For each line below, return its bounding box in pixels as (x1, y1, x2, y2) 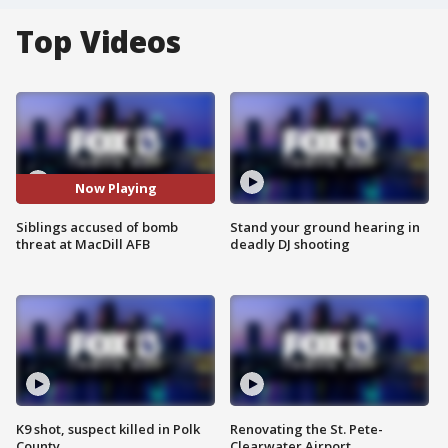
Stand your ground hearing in (230, 217, 420, 236)
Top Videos (16, 21, 181, 62)
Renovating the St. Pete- (230, 420, 383, 439)
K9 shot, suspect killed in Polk (16, 420, 200, 439)
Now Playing (74, 179, 157, 198)
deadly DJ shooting (230, 234, 350, 253)
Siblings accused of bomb (16, 217, 178, 236)
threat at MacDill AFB (16, 234, 150, 253)
